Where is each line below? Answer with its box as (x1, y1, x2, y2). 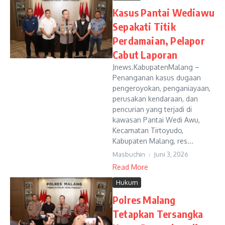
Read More (113, 163, 148, 171)
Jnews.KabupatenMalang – (113, 63, 199, 71)
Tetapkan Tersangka (113, 207, 203, 220)
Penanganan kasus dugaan (113, 73, 201, 82)
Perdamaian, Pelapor (113, 34, 205, 47)
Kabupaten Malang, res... (113, 137, 193, 145)
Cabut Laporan (113, 48, 178, 61)
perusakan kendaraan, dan (113, 94, 198, 103)
